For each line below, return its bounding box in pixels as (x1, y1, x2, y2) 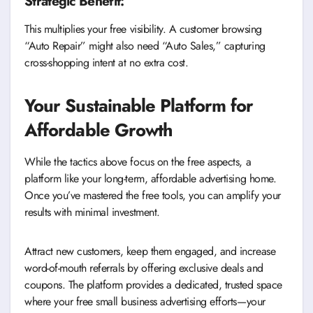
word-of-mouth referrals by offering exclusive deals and (24, 259, 263, 276)
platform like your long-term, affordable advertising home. (24, 170, 277, 187)
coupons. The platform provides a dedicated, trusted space (24, 276, 282, 293)
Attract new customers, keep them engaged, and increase (24, 242, 276, 259)
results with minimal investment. (24, 203, 160, 220)
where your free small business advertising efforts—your (24, 293, 265, 310)
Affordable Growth (24, 117, 173, 143)
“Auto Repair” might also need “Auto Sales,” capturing (24, 37, 265, 54)
